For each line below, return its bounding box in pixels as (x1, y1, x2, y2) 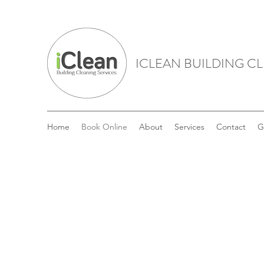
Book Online (81, 121, 127, 132)
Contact (216, 121, 246, 132)
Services (174, 121, 204, 132)
